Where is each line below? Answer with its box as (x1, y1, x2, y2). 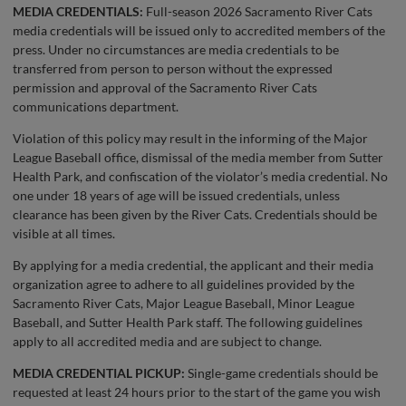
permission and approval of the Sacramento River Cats (13, 80, 317, 95)
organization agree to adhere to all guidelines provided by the (13, 276, 354, 292)
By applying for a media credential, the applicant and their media (13, 257, 373, 273)
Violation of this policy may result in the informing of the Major (13, 130, 368, 146)
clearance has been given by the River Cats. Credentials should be (13, 207, 377, 222)
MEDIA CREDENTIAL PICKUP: (13, 365, 185, 381)
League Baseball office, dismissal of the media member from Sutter (13, 150, 383, 165)
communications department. (13, 99, 179, 114)
